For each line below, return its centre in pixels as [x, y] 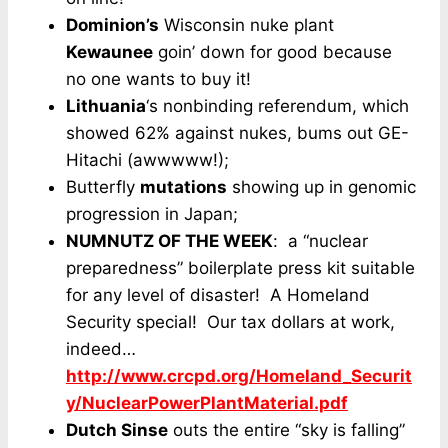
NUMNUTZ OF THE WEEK [169, 241]
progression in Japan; [152, 214]
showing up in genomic [321, 187]
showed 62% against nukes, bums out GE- [237, 133]
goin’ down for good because [272, 52]
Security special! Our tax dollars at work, [230, 322]
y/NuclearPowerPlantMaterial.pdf [207, 403]
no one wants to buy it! [158, 79]
